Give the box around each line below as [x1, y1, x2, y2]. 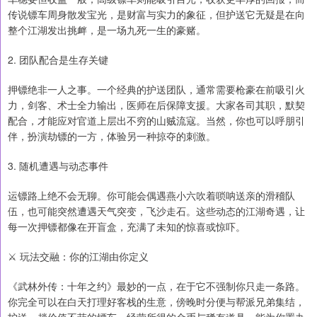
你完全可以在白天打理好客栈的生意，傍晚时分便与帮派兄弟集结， [8, 294, 305, 309]
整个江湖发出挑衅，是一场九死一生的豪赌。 [8, 23, 206, 37]
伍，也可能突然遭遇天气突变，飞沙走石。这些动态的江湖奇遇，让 [8, 204, 305, 218]
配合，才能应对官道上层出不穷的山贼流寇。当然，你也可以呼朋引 [8, 113, 305, 127]
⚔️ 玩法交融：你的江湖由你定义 [8, 249, 149, 263]
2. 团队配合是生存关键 [8, 52, 108, 67]
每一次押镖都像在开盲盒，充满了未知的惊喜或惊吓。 [8, 219, 246, 234]
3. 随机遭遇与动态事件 [8, 158, 108, 173]
